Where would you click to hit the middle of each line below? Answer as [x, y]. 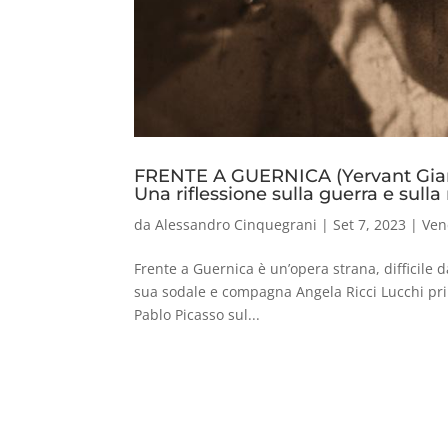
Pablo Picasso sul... [197, 314]
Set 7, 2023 [370, 224]
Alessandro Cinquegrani [236, 224]
